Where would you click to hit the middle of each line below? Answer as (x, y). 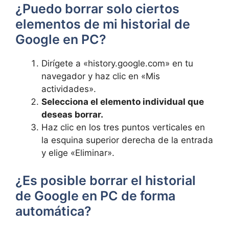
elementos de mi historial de (103, 24)
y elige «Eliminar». (78, 153)
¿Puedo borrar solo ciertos (97, 9)
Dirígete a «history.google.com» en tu (117, 63)
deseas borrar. (72, 114)
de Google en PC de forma (95, 196)
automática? (53, 211)
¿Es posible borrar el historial (106, 180)
